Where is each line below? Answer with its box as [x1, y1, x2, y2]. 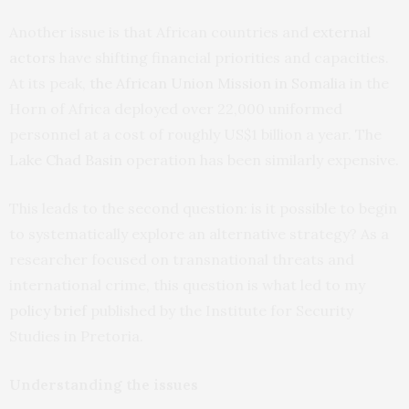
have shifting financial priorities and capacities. [56, 47, 389, 67]
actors [9, 47, 56, 67]
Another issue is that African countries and [9, 22, 312, 41]
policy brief [9, 300, 87, 320]
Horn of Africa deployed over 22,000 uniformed [9, 99, 342, 118]
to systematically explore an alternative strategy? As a [9, 224, 389, 243]
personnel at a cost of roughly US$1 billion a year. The [9, 124, 382, 143]
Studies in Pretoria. [9, 326, 143, 345]
